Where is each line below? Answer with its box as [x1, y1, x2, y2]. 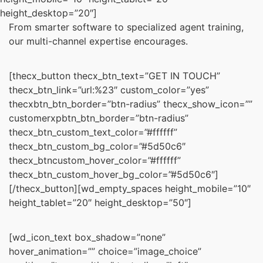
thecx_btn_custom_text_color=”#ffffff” [9, 126, 177, 139]
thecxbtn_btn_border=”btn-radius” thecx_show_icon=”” [9, 98, 252, 110]
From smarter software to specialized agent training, [9, 21, 244, 33]
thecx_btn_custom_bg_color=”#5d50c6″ [9, 140, 186, 153]
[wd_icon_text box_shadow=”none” [9, 231, 166, 244]
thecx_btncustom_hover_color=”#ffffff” [9, 154, 181, 167]
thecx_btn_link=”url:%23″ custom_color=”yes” [9, 84, 209, 96]
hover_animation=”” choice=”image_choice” [9, 245, 201, 258]
